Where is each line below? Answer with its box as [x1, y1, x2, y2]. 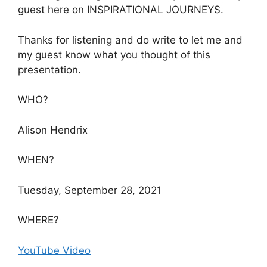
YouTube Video [18, 244, 91, 256]
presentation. [18, 63, 81, 76]
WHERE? [18, 214, 59, 226]
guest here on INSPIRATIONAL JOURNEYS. [18, 4, 223, 15]
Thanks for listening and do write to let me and [18, 33, 243, 46]
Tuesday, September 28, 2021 [18, 184, 162, 196]
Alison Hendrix [18, 123, 88, 136]
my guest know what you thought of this [18, 48, 210, 61]
